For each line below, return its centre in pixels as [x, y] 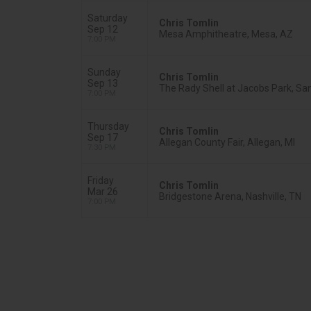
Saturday [108, 18]
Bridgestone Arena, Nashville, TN [230, 196]
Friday [101, 180]
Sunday [104, 72]
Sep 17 [103, 137]
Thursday [108, 126]
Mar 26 [103, 192]
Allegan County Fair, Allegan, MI [227, 142]
